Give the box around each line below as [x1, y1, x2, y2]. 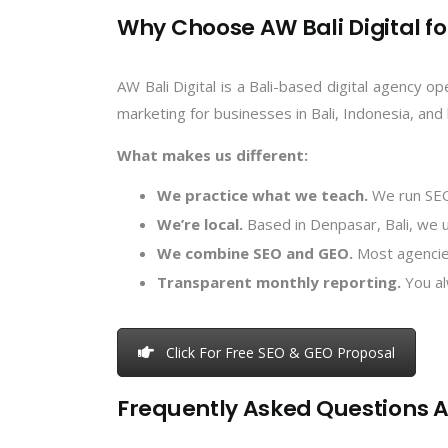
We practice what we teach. [157, 184, 368, 205]
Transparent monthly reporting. [157, 271, 401, 292]
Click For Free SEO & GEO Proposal [166, 342, 395, 362]
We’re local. [157, 213, 243, 234]
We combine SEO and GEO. [157, 242, 353, 263]
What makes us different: [117, 144, 308, 165]
